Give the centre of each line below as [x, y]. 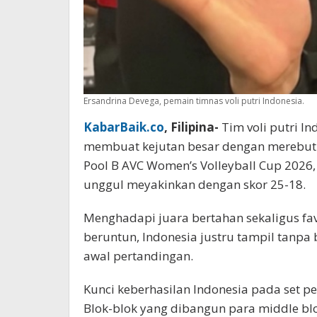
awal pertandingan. [138, 255]
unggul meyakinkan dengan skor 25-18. [195, 184]
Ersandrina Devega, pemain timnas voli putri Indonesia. [194, 100]
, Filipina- [191, 127]
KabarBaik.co [124, 127]
